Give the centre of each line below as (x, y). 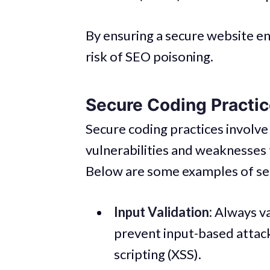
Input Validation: (163, 212)
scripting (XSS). (157, 254)
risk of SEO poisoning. (149, 57)
